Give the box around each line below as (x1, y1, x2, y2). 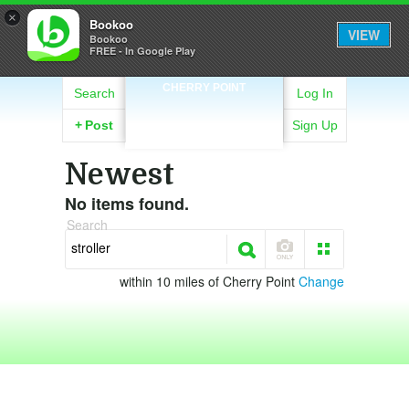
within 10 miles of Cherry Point (120, 272, 299, 290)
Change (299, 272, 344, 290)
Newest (65, 158, 174, 192)
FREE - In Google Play (89, 44, 195, 58)
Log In (297, 86, 333, 100)
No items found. (65, 192, 189, 215)
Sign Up (292, 118, 338, 132)
